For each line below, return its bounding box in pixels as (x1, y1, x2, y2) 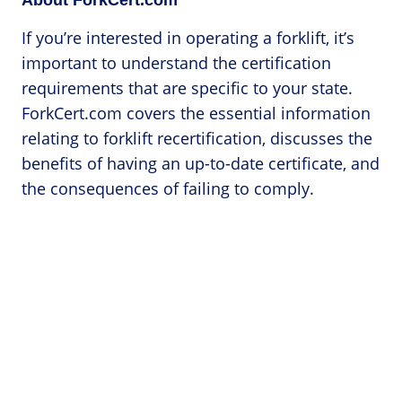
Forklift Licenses (44, 299, 158, 319)
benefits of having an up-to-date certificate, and (22, 153, 380, 175)
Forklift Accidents (44, 275, 165, 295)
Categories (22, 240, 105, 258)
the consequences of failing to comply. (22, 178, 314, 200)
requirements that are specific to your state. (22, 77, 353, 100)
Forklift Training (44, 371, 153, 392)
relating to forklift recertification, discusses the (22, 127, 372, 150)
